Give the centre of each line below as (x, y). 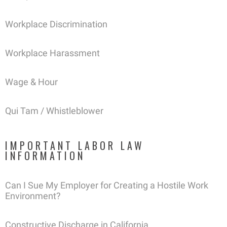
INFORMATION (45, 156)
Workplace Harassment (52, 53)
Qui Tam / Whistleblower (54, 111)
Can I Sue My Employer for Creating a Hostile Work (107, 185)
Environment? (33, 196)
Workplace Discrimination (56, 24)
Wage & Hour (31, 82)
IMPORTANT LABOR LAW (75, 146)
